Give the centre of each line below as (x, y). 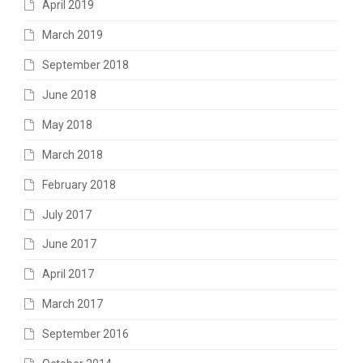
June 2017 (69, 244)
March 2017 (73, 304)
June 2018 (69, 94)
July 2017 (67, 214)
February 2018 (79, 184)
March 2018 (73, 154)
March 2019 (73, 35)
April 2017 (68, 274)
